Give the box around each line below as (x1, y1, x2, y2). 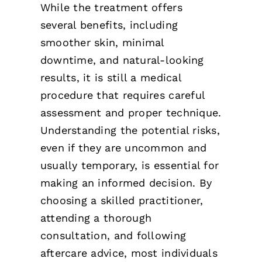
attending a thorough (40, 211, 152, 224)
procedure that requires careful (40, 88, 205, 101)
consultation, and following (40, 229, 187, 242)
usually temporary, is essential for (40, 158, 219, 171)
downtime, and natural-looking (40, 53, 204, 66)
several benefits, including (40, 18, 178, 31)
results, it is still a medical (40, 71, 181, 84)
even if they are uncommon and (40, 141, 207, 154)
